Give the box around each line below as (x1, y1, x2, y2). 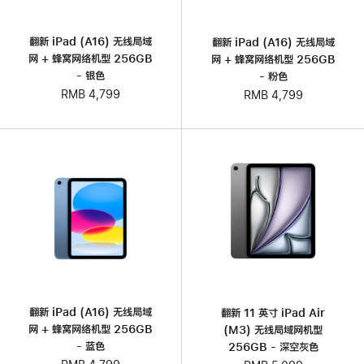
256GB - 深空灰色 (227, 340, 318, 353)
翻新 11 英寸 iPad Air (221, 306, 325, 318)
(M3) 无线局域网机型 (223, 323, 323, 336)
